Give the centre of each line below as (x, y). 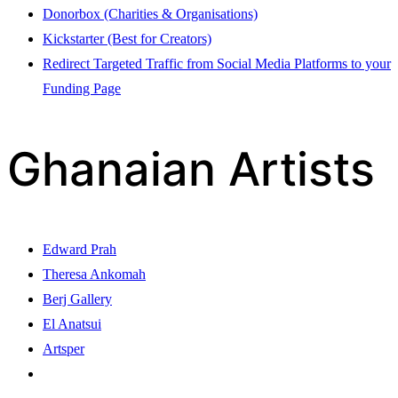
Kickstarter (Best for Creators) (127, 39)
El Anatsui (72, 324)
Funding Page (82, 89)
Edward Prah (80, 250)
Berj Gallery (77, 299)
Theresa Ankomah (94, 275)
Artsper (64, 349)
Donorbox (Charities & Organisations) (150, 14)
